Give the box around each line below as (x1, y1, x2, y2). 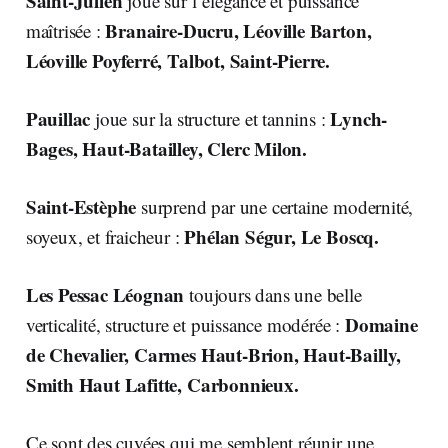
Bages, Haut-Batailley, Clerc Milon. (25, 134, 308, 162)
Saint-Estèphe (25, 192, 137, 220)
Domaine (344, 310, 418, 338)
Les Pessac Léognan (25, 280, 190, 308)
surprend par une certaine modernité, (136, 193, 414, 219)
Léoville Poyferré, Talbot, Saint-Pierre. (25, 46, 331, 74)
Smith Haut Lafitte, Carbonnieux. (25, 370, 310, 398)
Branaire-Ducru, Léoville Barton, (105, 16, 372, 44)
